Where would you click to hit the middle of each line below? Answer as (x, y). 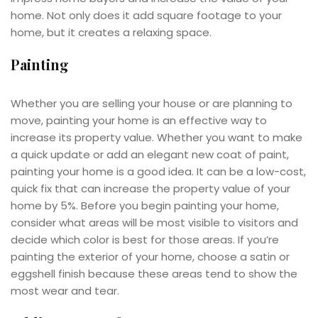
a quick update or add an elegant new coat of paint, (150, 155)
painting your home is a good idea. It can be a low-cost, (158, 172)
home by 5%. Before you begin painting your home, (145, 206)
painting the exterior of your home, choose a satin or (150, 257)
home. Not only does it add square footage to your (146, 16)
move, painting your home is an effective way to (139, 121)
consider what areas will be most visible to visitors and (154, 223)
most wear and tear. (65, 291)
